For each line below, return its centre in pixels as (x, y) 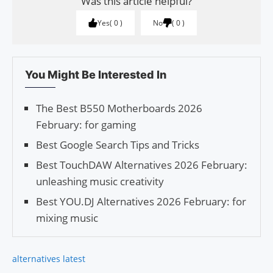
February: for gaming (86, 125)
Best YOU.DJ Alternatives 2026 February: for (141, 202)
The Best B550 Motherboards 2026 (119, 108)
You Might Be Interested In (96, 75)
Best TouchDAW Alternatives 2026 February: (142, 165)
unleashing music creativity (100, 182)
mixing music (67, 218)
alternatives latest (49, 259)
